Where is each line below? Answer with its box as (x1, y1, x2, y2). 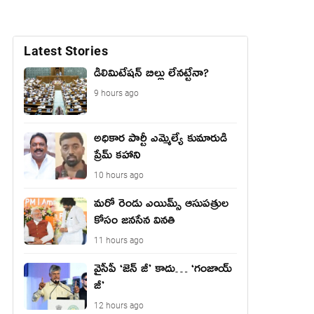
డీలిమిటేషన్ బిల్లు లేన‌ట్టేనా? (94, 65, 209, 86)
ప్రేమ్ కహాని (94, 146, 141, 168)
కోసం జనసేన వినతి (94, 212, 175, 233)
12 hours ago (94, 300, 144, 310)
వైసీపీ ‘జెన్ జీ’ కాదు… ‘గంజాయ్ (94, 260, 232, 282)
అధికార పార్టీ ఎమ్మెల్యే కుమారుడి (94, 130, 227, 151)
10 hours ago (94, 170, 144, 180)
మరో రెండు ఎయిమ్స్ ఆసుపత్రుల (94, 195, 228, 217)
